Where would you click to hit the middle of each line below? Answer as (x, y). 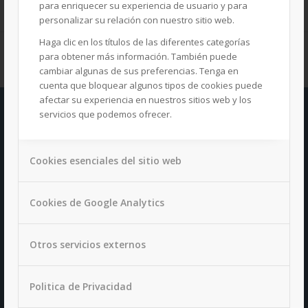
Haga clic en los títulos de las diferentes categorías (145, 42)
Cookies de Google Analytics (97, 202)
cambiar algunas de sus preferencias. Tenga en (139, 70)
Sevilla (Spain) (52, 253)
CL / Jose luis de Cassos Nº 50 (84, 231)
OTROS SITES (60, 133)
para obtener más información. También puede (138, 56)
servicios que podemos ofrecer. (106, 114)
